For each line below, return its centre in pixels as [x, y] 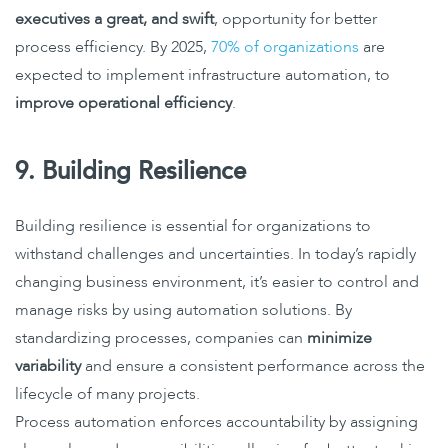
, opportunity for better [295, 18]
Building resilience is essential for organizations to [193, 225]
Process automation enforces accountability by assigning [216, 421]
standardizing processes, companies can [161, 337]
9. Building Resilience [130, 171]
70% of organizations [285, 46]
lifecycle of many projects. [107, 393]
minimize [339, 337]
